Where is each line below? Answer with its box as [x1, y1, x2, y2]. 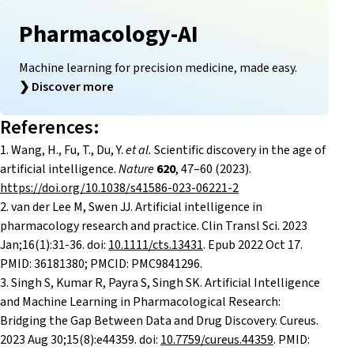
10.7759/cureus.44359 [160, 331, 273, 349]
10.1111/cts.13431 [108, 236, 203, 254]
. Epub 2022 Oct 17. [203, 236, 303, 254]
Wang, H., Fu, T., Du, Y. [11, 141, 126, 160]
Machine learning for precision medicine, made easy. [19, 59, 297, 77]
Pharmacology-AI [19, 17, 198, 52]
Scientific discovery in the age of [152, 141, 326, 160]
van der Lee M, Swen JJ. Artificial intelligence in [11, 198, 262, 217]
